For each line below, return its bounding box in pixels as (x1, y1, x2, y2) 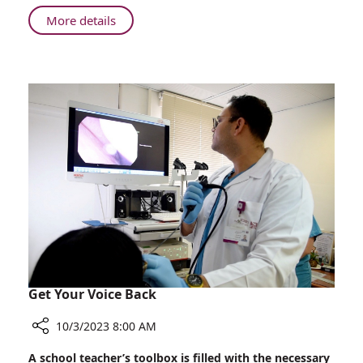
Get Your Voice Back (28, 285, 156, 304)
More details (46, 12, 116, 29)
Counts (115, 118, 154, 135)
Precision (115, 100, 166, 117)
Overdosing (115, 29, 181, 46)
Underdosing (115, 65, 188, 82)
